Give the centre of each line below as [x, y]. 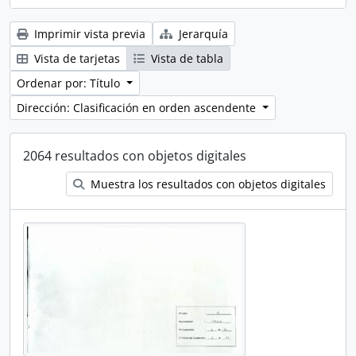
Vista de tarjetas [75, 58]
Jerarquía [202, 34]
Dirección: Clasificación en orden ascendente [138, 108]
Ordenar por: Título [70, 83]
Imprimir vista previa [88, 34]
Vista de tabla [186, 58]
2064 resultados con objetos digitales [135, 156]
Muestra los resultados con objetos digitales [207, 184]
